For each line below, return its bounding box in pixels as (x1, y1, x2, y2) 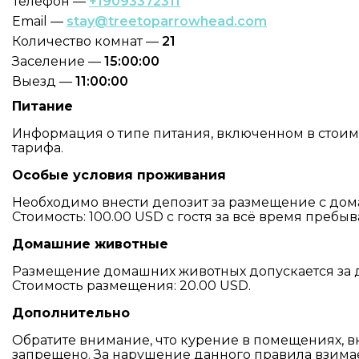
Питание (12, 99, 73, 114)
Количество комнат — (12, 34, 162, 49)
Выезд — (12, 74, 75, 89)
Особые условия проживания (12, 167, 226, 183)
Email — (12, 14, 67, 29)
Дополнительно (12, 305, 130, 321)
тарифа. (12, 140, 63, 155)
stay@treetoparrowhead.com (67, 14, 267, 29)
